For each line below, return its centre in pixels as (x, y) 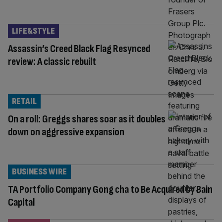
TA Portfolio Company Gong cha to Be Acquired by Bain (110, 189)
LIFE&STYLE (33, 31)
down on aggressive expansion (66, 132)
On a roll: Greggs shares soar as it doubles (87, 119)
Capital (21, 202)
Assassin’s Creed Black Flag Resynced (79, 49)
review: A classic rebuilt (52, 61)
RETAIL (24, 101)
